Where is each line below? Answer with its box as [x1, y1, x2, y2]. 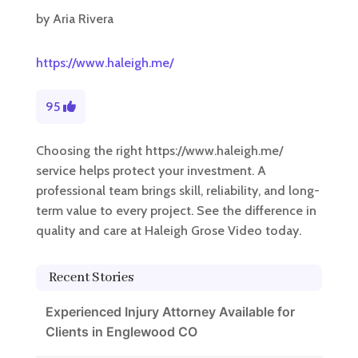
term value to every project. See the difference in [35, 203, 316, 219]
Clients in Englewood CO [45, 324, 197, 340]
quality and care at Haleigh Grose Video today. [35, 223, 301, 239]
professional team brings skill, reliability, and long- [35, 183, 320, 199]
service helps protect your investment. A [35, 163, 266, 179]
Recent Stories [48, 269, 133, 287]
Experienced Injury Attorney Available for [45, 304, 295, 320]
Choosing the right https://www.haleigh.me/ [35, 143, 283, 159]
